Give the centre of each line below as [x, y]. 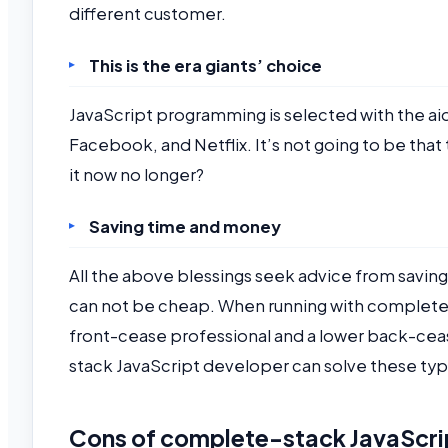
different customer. [147, 14]
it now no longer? [136, 175]
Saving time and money [185, 226]
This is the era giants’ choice [205, 65]
